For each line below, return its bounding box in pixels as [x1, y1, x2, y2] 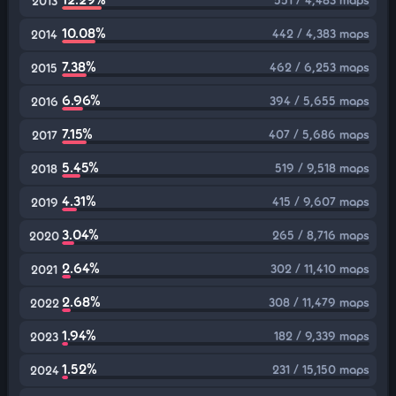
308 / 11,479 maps [269, 294, 369, 309]
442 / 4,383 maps [272, 26, 369, 41]
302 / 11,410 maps [270, 261, 369, 276]
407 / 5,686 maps [269, 126, 369, 141]
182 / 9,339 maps [274, 328, 369, 343]
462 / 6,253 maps [270, 59, 369, 74]
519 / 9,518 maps [275, 160, 369, 175]
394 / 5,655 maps [270, 93, 369, 108]
